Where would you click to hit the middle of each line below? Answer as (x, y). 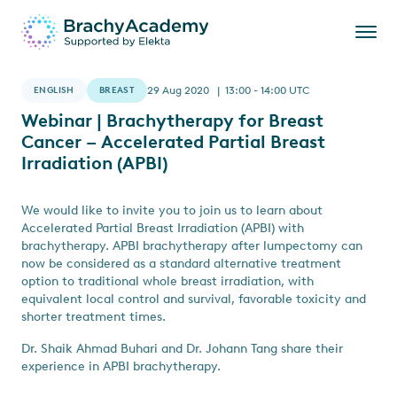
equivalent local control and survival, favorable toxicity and (194, 299)
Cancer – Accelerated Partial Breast (173, 142)
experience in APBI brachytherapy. (121, 366)
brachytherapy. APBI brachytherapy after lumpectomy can (192, 246)
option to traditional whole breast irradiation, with (167, 281)
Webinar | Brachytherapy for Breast (172, 121)
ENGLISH (54, 90)
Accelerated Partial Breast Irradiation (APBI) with (163, 228)
